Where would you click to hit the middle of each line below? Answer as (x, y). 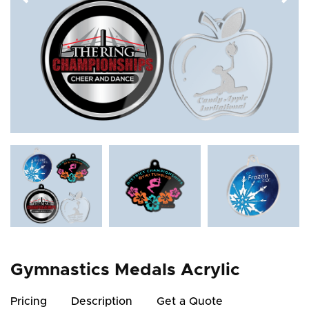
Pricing (29, 301)
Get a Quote (190, 301)
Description (102, 301)
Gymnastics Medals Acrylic (125, 270)
